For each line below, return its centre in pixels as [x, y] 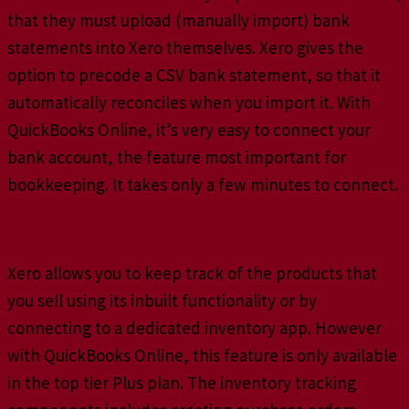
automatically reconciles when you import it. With [189, 102]
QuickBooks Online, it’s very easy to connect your [189, 129]
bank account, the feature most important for [177, 157]
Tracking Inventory [70, 229]
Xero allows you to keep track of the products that [192, 273]
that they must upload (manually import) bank [178, 20]
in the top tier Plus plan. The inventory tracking [182, 383]
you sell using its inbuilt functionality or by [162, 301]
